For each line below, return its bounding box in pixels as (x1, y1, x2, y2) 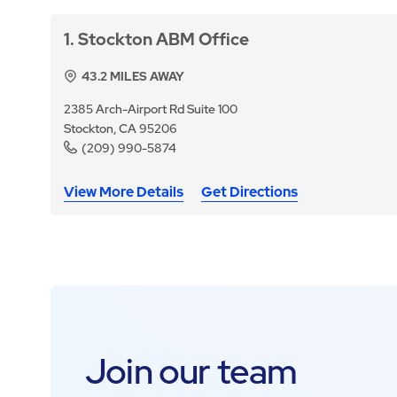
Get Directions (201, 183, 299, 202)
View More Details (64, 183, 184, 202)
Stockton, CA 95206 (64, 121, 178, 137)
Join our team (84, 347, 298, 394)
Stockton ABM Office (78, 28, 250, 51)
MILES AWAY (107, 68, 185, 85)
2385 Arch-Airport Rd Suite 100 (64, 101, 238, 118)
